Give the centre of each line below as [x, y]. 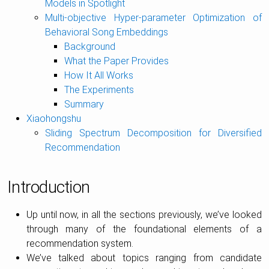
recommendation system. [80, 243]
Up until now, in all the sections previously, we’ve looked [144, 215]
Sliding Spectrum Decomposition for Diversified [153, 133]
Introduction [48, 187]
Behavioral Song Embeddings [107, 32]
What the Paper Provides [116, 61]
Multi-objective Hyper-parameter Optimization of [153, 18]
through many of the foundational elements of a [144, 229]
